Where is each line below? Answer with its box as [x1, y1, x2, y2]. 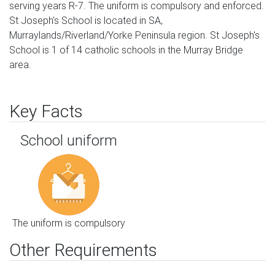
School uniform [20, 131, 117, 149]
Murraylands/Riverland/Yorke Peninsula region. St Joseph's [9, 29, 260, 41]
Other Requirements [9, 239, 157, 260]
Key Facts [9, 101, 83, 122]
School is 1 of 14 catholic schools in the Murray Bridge [9, 44, 243, 56]
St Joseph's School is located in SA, [9, 14, 163, 26]
